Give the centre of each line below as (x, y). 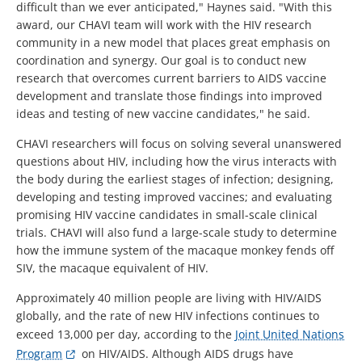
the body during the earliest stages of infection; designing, (175, 179)
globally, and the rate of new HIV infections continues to (168, 316)
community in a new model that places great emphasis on (173, 43)
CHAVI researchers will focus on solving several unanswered (179, 144)
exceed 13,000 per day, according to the (126, 335)
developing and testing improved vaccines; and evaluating (174, 197)
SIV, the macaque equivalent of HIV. (112, 268)
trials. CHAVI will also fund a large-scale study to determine (177, 233)
